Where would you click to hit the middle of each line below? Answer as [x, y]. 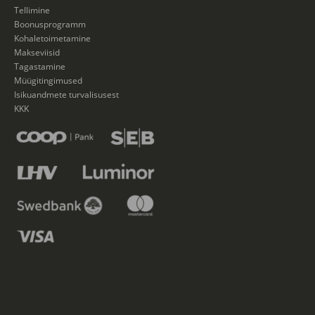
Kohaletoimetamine [52, 38]
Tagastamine [40, 66]
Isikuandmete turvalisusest [66, 94]
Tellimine [32, 9]
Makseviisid [37, 52]
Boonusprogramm [50, 24]
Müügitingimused [48, 80]
